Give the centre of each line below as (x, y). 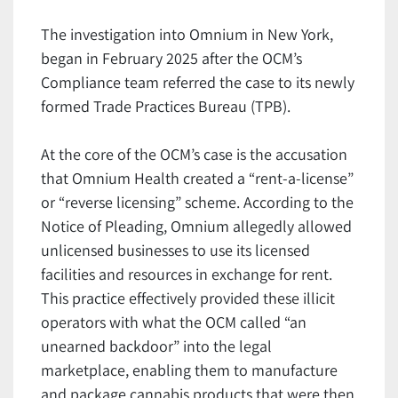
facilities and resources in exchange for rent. (187, 275)
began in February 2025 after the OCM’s (171, 59)
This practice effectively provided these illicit (188, 298)
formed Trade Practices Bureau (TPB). (166, 107)
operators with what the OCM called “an (174, 322)
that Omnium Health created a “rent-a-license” (197, 179)
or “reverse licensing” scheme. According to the (197, 203)
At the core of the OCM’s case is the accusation (194, 155)
